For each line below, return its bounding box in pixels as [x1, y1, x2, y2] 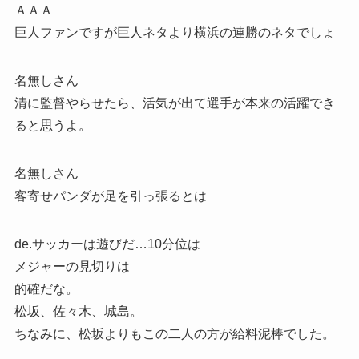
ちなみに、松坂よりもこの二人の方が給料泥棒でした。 [14, 326, 335, 341]
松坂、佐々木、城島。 [14, 304, 143, 318]
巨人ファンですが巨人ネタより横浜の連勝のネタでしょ [14, 25, 335, 39]
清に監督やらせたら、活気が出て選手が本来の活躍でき [14, 95, 335, 110]
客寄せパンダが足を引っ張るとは [14, 188, 207, 203]
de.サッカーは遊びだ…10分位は [14, 236, 200, 251]
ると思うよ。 [14, 118, 91, 132]
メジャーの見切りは [14, 259, 130, 273]
